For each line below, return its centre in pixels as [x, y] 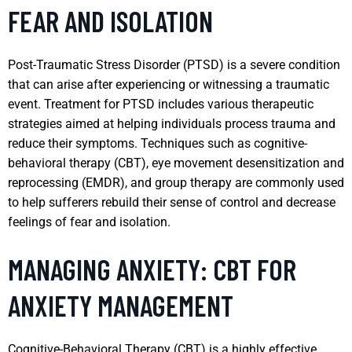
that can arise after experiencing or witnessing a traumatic [169, 84]
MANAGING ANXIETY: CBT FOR [152, 269]
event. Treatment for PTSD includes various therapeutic [161, 104]
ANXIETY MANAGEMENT [121, 305]
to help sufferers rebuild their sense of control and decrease [172, 202]
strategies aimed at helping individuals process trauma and [172, 123]
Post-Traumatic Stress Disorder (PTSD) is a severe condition [174, 64]
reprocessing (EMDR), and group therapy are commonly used [176, 182]
